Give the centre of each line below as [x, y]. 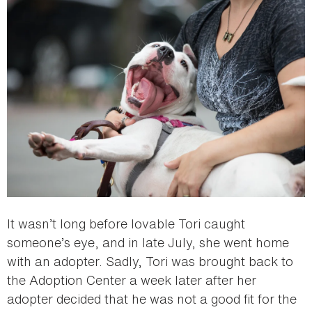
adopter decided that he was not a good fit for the [152, 298]
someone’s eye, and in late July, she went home [148, 242]
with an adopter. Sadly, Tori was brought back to [150, 261]
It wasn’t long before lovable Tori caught [126, 223]
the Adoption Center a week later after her [132, 280]
